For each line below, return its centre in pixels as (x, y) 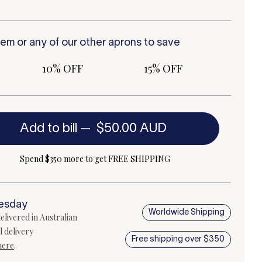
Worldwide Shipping (187, 213)
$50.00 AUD (132, 129)
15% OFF (163, 68)
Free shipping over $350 (178, 239)
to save (161, 43)
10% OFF (62, 68)
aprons (125, 43)
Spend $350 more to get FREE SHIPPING (95, 159)
